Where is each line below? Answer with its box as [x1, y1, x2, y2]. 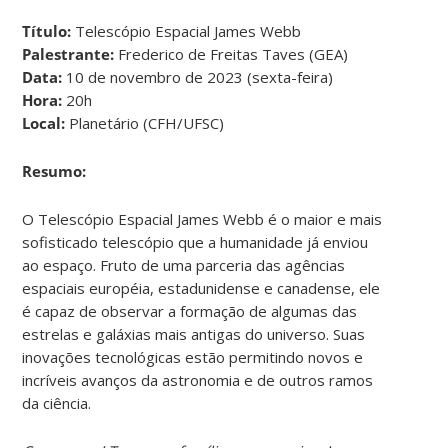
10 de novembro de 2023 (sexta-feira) [62, 66, 334, 87]
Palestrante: [22, 43, 115, 64]
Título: [22, 20, 72, 41]
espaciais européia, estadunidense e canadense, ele [22, 277, 381, 298]
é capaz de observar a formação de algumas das [22, 300, 358, 321]
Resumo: [22, 160, 87, 181]
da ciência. [22, 392, 92, 413]
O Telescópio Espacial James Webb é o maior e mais [22, 208, 383, 229]
